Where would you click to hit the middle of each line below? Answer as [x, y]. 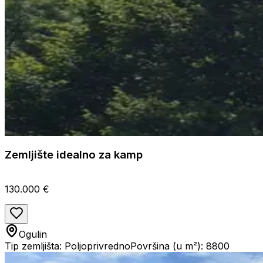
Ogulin [33, 234]
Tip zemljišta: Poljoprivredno [68, 246]
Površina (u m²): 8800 [180, 246]
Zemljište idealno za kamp [74, 155]
